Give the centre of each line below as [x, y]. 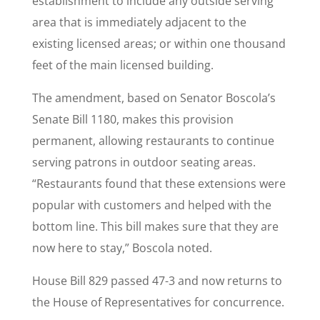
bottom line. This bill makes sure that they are [155, 227]
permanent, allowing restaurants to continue [153, 141]
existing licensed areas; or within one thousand [159, 44]
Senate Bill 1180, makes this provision [132, 120]
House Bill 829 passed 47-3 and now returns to [157, 281]
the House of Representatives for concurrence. [158, 302]
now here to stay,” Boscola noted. [122, 248]
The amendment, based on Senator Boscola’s [154, 98]
